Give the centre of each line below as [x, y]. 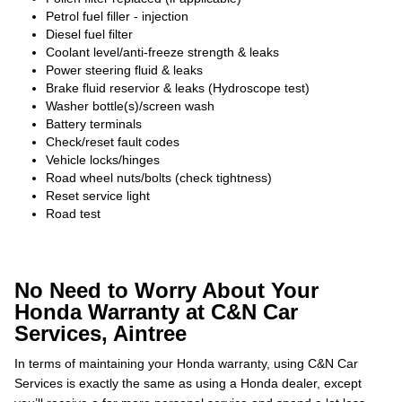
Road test [73, 214]
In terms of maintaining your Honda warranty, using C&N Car [186, 363]
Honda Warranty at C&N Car [156, 312]
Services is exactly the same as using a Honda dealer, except [188, 383]
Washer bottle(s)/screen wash [130, 106]
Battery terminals [94, 124]
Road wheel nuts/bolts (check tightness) [159, 178]
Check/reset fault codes [113, 142]
